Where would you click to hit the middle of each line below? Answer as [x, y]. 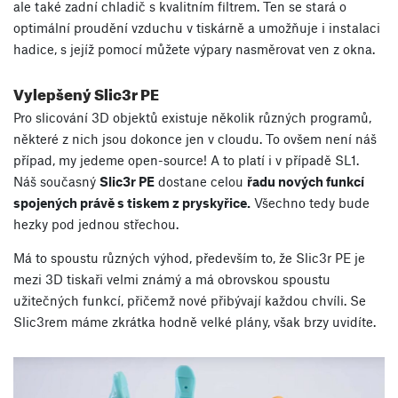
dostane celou [201, 182]
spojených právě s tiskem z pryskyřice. [132, 203]
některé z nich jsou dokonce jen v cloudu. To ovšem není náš [195, 139]
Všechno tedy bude [310, 203]
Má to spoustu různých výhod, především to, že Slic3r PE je [189, 258]
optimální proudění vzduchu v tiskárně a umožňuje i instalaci [197, 28]
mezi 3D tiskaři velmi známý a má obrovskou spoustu [172, 279]
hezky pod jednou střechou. [96, 224]
